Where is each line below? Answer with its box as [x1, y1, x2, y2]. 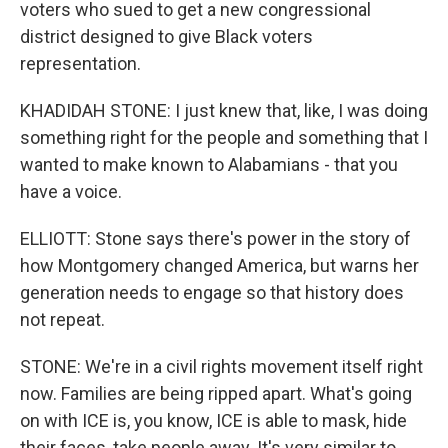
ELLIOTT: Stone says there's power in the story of [20, 228, 411, 250]
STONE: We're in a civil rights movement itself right [20, 356, 423, 378]
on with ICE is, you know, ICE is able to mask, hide [20, 410, 407, 432]
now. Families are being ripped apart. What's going [20, 383, 412, 405]
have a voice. [20, 181, 122, 203]
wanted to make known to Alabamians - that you [20, 154, 398, 176]
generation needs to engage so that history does [20, 282, 404, 304]
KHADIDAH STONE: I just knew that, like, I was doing [20, 100, 428, 122]
